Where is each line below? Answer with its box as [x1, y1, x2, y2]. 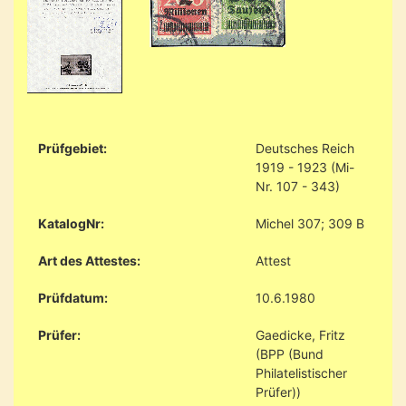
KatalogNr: [38, 215, 104, 231]
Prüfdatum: [38, 289, 108, 305]
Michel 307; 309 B [256, 215, 364, 231]
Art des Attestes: [38, 252, 140, 268]
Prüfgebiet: [38, 140, 107, 156]
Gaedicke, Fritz [256, 326, 345, 343]
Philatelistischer [256, 364, 347, 381]
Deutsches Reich [256, 140, 354, 156]
